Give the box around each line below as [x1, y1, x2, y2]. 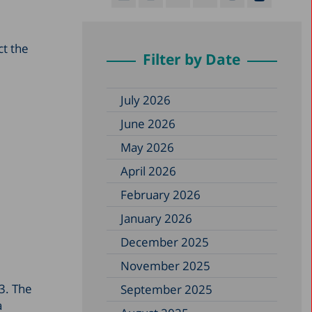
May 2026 [120, 139, 174, 155]
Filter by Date [143, 49, 241, 69]
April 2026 [120, 162, 176, 179]
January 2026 [120, 210, 192, 226]
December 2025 [120, 233, 209, 250]
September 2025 [120, 281, 212, 297]
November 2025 [120, 257, 210, 274]
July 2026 [120, 91, 171, 108]
